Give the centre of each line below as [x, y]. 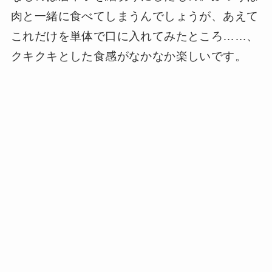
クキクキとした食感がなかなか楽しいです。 [128, 56]
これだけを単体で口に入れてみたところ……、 [134, 36]
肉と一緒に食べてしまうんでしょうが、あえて [134, 16]
